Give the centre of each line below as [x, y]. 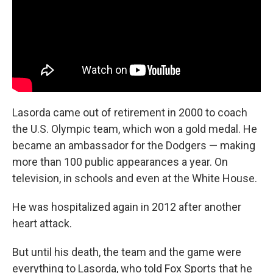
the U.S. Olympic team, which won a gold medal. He [135, 129]
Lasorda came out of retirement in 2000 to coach [130, 112]
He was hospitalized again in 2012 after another [127, 207]
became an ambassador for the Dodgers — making [134, 145]
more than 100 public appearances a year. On [120, 161]
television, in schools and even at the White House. [135, 178]
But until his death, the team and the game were [127, 252]
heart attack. [42, 223]
